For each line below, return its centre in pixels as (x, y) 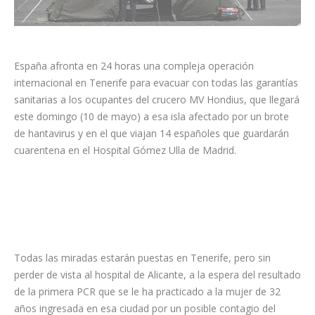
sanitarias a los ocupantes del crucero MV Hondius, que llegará (157, 99)
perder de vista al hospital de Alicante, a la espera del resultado (157, 275)
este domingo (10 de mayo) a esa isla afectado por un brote (152, 116)
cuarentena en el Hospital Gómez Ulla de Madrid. (125, 150)
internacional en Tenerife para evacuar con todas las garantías (156, 83)
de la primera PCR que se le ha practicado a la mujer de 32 (147, 292)
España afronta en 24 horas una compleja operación (134, 66)
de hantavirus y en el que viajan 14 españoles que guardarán (152, 133)
